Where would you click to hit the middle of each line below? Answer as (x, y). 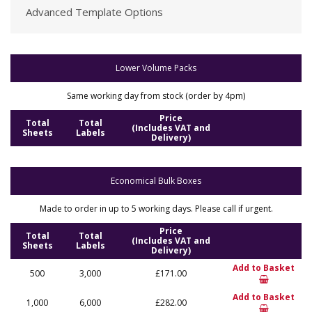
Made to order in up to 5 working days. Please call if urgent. (156, 209)
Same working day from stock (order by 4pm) (156, 96)
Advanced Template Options (94, 12)
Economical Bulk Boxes (156, 181)
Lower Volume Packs (156, 68)
